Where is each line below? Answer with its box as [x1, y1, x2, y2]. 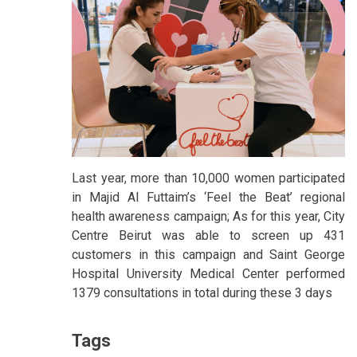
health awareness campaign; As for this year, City [72, 208, 345, 224]
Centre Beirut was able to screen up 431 [72, 227, 345, 243]
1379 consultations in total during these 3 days [72, 284, 332, 300]
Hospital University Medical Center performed [72, 265, 345, 281]
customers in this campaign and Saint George [72, 246, 345, 262]
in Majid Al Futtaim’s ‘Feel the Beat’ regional [72, 189, 345, 205]
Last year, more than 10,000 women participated [72, 170, 345, 186]
